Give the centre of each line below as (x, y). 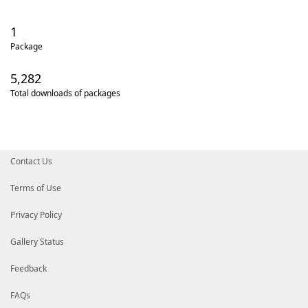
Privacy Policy (36, 215)
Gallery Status (37, 242)
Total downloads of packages (65, 93)
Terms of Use (36, 188)
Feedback (29, 268)
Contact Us (31, 161)
